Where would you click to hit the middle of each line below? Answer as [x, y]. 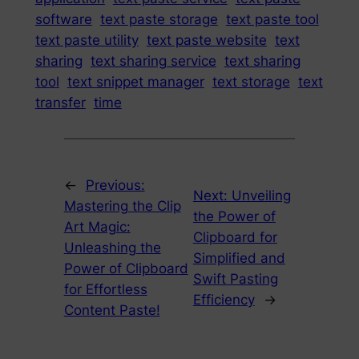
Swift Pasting [235, 279]
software [63, 19]
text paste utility [87, 40]
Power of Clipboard [126, 269]
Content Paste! [112, 311]
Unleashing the [112, 248]
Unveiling [261, 196]
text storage [251, 81]
